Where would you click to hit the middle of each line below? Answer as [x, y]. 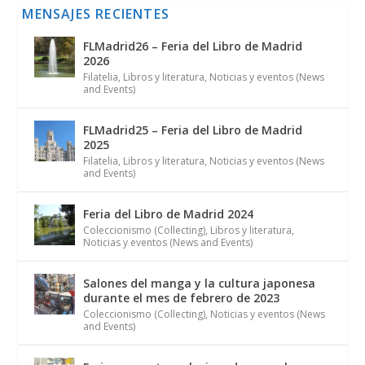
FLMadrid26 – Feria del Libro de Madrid [193, 46]
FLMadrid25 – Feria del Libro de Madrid [193, 130]
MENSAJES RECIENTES [96, 14]
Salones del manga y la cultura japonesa [200, 284]
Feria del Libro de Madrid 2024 [169, 214]
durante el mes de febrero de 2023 [182, 298]
